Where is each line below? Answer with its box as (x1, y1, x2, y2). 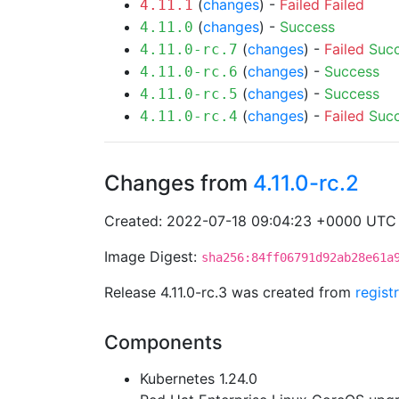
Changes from (104, 170, 253, 196)
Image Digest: (104, 248, 201, 265)
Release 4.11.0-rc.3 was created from (104, 283, 355, 301)
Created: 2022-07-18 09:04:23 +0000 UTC (104, 212, 396, 230)
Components (104, 330, 223, 354)
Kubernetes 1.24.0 (140, 370, 257, 387)
